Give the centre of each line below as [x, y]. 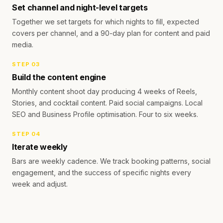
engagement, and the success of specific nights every [102, 172]
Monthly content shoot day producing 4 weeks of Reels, [105, 91]
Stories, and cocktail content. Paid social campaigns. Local [107, 103]
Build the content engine [59, 77]
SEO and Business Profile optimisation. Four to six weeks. [105, 114]
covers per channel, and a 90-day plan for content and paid [111, 33]
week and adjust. [40, 184]
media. [23, 45]
